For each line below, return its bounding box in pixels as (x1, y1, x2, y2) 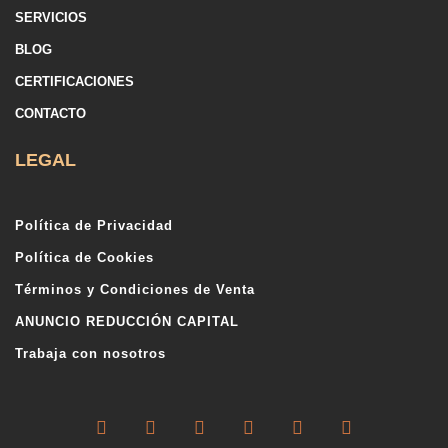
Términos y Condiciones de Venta (15, 282, 255, 298)
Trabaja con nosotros (15, 346, 166, 362)
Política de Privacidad (15, 218, 173, 234)
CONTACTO (15, 106, 86, 122)
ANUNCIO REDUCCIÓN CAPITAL (15, 314, 239, 330)
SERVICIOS (15, 10, 87, 26)
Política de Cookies (15, 250, 154, 266)
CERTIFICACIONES (15, 74, 134, 90)
